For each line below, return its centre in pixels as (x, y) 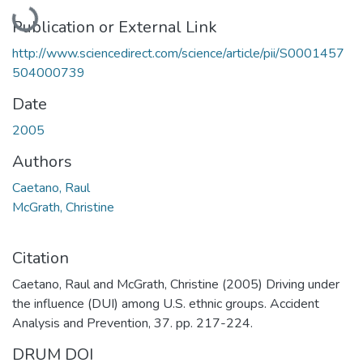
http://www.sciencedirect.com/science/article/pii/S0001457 (178, 53)
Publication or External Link (115, 27)
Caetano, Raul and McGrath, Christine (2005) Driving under (176, 284)
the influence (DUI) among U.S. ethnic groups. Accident (166, 303)
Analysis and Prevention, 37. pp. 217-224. (132, 323)
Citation (41, 258)
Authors (42, 161)
